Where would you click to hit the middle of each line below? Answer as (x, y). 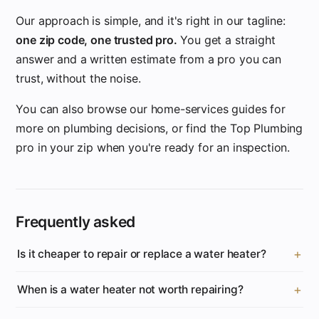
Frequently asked (75, 222)
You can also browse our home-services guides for (151, 109)
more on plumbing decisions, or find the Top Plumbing (159, 128)
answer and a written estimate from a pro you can (148, 59)
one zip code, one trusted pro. (96, 40)
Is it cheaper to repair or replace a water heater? (142, 254)
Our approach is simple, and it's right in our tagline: (151, 21)
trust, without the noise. (78, 78)
